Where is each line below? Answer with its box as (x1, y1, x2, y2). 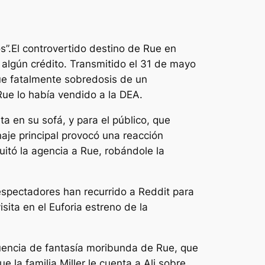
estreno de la (85, 201, 148, 213)
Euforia (49, 201, 85, 213)
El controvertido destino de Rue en (11, 43, 176, 55)
